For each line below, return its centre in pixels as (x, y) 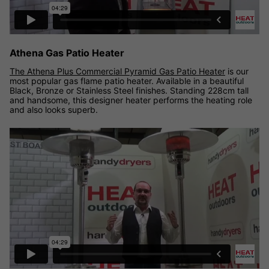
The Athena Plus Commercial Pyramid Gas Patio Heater (117, 71)
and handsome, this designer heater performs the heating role (131, 100)
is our (237, 71)
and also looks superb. (54, 109)
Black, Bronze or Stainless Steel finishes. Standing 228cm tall (129, 90)
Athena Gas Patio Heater (67, 53)
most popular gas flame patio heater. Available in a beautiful (127, 80)
